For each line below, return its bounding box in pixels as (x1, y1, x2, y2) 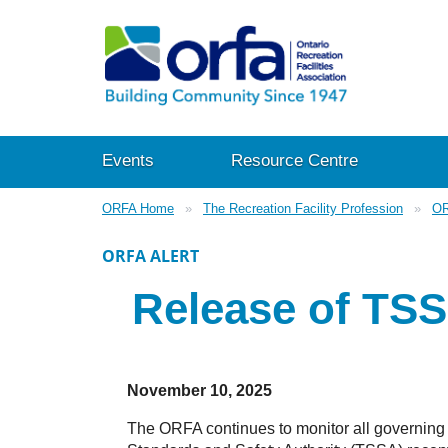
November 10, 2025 (127, 382, 272, 399)
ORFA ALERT (102, 245, 199, 267)
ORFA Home (102, 201, 174, 216)
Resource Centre (231, 151, 358, 170)
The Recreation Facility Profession (203, 201, 403, 216)
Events (102, 151, 154, 170)
